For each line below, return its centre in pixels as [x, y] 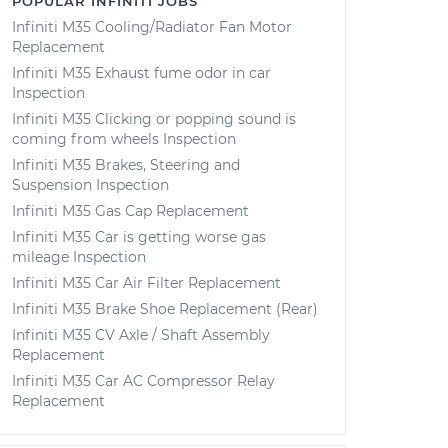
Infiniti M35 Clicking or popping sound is [154, 119]
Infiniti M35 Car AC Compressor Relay [143, 381]
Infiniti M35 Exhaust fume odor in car [141, 73]
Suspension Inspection [90, 185]
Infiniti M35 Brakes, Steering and [126, 165]
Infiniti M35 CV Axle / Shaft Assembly [141, 335]
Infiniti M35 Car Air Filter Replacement [146, 283]
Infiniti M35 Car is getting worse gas [139, 237]
